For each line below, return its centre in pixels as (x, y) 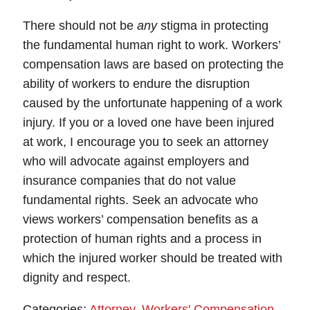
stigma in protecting (213, 26)
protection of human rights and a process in (142, 239)
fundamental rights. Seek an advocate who (140, 200)
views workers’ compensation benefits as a (140, 219)
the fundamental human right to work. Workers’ (152, 45)
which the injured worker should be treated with (153, 258)
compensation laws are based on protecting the (153, 64)
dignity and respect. (77, 277)
